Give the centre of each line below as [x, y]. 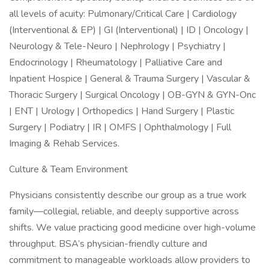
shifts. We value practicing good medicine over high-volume [132, 228]
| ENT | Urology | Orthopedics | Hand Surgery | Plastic [122, 111]
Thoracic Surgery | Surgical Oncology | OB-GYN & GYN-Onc [132, 95]
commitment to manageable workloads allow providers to [130, 260]
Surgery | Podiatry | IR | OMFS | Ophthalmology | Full [120, 127]
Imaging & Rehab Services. [64, 144]
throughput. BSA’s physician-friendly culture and [108, 244]
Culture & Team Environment [68, 169]
